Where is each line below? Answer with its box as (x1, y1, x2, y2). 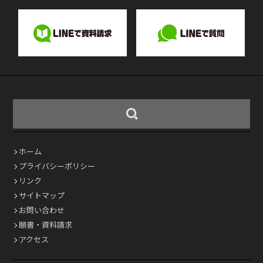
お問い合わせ (19, 205, 65, 215)
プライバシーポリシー (19, 161, 96, 171)
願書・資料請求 (19, 220, 73, 230)
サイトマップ (19, 191, 65, 200)
